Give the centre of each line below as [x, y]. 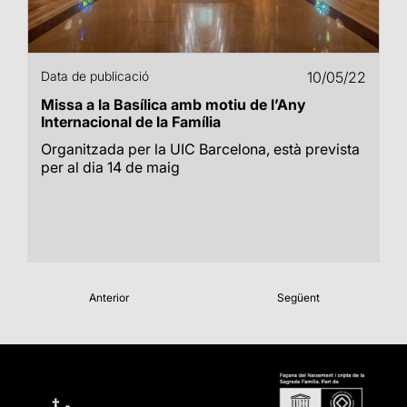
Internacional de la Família [131, 122]
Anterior [109, 298]
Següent [298, 298]
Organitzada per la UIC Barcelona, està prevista [200, 149]
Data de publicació [95, 76]
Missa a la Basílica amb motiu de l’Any [173, 104]
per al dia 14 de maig [110, 167]
